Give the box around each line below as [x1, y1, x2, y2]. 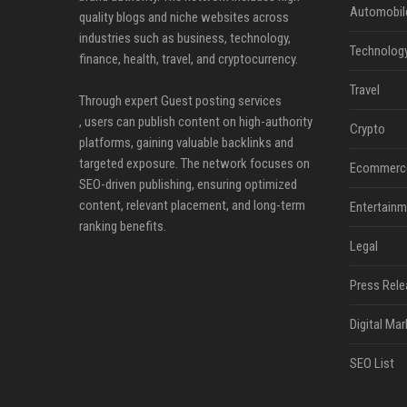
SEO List [349, 355, 394, 372]
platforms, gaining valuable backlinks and [79, 134, 293, 151]
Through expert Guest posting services [79, 93, 282, 109]
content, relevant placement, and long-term [79, 197, 305, 213]
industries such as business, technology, [79, 30, 291, 46]
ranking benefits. [79, 218, 166, 234]
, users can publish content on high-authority [79, 114, 313, 130]
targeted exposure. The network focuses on [79, 155, 310, 172]
